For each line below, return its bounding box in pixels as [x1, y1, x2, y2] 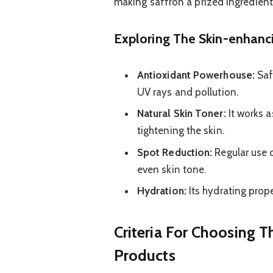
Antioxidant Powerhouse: [136, 68, 255, 81]
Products [113, 245, 175, 264]
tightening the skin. [136, 124, 224, 137]
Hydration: [136, 185, 186, 197]
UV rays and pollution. [136, 85, 238, 98]
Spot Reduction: [136, 146, 213, 158]
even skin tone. [136, 163, 207, 175]
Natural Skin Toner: [136, 107, 226, 120]
